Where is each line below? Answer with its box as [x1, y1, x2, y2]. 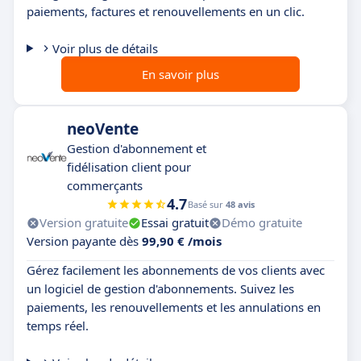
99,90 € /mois [142, 233, 222, 249]
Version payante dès [27, 233, 142, 249]
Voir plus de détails [52, 40, 158, 56]
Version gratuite [39, 214, 128, 230]
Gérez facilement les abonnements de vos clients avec [27, 262, 325, 278]
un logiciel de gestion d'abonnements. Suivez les [27, 280, 294, 297]
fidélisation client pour [67, 159, 191, 175]
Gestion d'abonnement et [67, 140, 206, 156]
